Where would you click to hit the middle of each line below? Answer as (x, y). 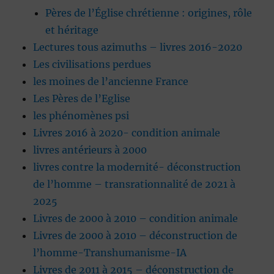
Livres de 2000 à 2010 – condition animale (136, 219)
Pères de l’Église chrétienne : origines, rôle (149, 13)
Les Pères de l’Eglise (82, 99)
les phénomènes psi (81, 116)
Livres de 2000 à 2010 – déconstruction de (135, 236)
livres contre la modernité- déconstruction (137, 167)
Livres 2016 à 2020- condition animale (127, 133)
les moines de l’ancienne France (111, 82)
